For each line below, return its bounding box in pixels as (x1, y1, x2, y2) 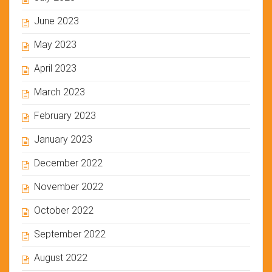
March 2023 (34, 86, 85, 98)
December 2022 (34, 157, 103, 169)
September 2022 (34, 228, 106, 240)
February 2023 (34, 109, 96, 121)
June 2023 (34, 15, 79, 27)
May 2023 (34, 38, 76, 50)
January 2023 (34, 133, 92, 145)
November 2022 (34, 180, 103, 192)
